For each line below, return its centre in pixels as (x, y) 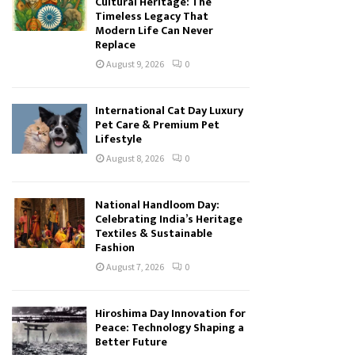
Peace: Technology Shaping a (170, 328)
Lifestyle (118, 139)
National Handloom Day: (157, 205)
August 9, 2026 (135, 64)
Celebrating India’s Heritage (169, 219)
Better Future (131, 342)
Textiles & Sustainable (154, 233)
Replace (115, 45)
